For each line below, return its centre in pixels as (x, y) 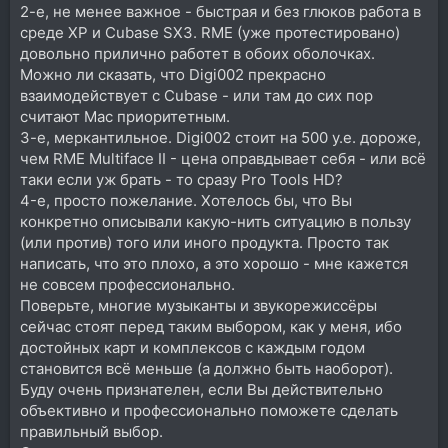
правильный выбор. (91, 431)
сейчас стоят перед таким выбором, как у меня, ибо (211, 326)
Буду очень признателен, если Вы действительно (201, 389)
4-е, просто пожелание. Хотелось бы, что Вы (186, 200)
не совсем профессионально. (127, 284)
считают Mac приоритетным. (125, 116)
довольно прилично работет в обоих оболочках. (197, 53)
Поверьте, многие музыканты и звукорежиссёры (198, 305)
